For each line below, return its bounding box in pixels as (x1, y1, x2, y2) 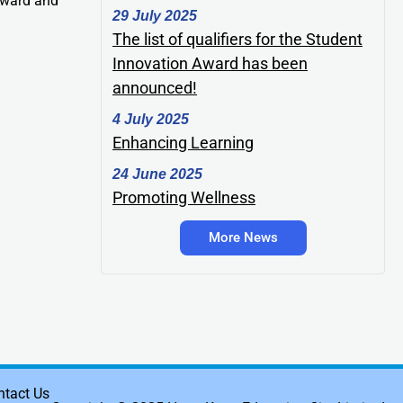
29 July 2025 (112, 7, 197, 23)
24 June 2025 (112, 166, 202, 182)
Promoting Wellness (112, 187, 255, 207)
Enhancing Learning (112, 132, 254, 152)
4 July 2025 (112, 111, 189, 127)
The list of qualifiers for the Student (112, 29, 363, 49)
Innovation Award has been (112, 53, 308, 73)
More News (208, 228, 278, 246)
